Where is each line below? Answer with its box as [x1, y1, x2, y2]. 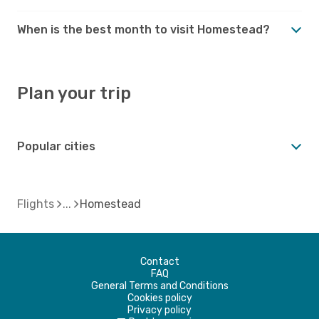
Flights [17, 197, 54, 211]
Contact [140, 255, 179, 268]
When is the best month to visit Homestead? [17, 22, 270, 36]
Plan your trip [17, 83, 131, 103]
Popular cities [17, 139, 95, 153]
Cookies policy [127, 291, 192, 304]
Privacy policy [127, 303, 192, 316]
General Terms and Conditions [90, 279, 229, 292]
